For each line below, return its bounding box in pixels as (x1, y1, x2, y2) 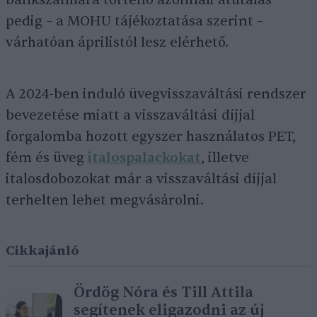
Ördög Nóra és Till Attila (74, 283, 253, 302)
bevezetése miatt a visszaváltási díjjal (6, 107, 255, 124)
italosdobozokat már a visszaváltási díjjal (6, 171, 277, 188)
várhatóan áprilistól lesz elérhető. (6, 34, 229, 51)
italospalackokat (88, 149, 201, 166)
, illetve (201, 149, 249, 166)
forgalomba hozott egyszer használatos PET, (6, 128, 296, 145)
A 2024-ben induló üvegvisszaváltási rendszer (6, 86, 306, 103)
